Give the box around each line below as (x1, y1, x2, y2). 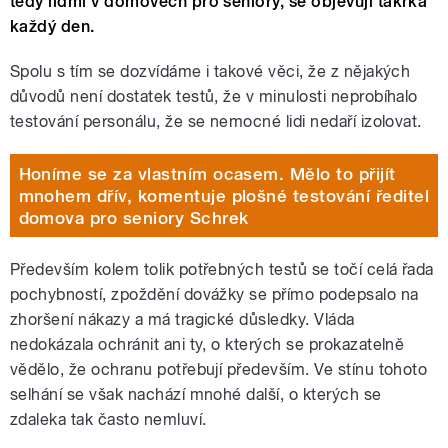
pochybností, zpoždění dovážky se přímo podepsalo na (10, 285, 419, 305)
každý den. (10, 17, 95, 37)
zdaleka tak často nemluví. (10, 410, 207, 430)
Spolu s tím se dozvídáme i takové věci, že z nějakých (10, 62, 411, 82)
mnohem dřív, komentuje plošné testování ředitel (18, 185, 430, 206)
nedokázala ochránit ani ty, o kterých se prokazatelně (10, 335, 405, 355)
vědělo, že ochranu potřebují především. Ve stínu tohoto (10, 360, 428, 380)
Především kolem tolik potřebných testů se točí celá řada (10, 260, 434, 280)
